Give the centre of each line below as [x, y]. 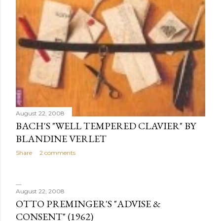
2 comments [57, 152]
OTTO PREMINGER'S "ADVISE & [88, 204]
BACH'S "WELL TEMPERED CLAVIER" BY [106, 126]
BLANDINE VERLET [61, 138]
